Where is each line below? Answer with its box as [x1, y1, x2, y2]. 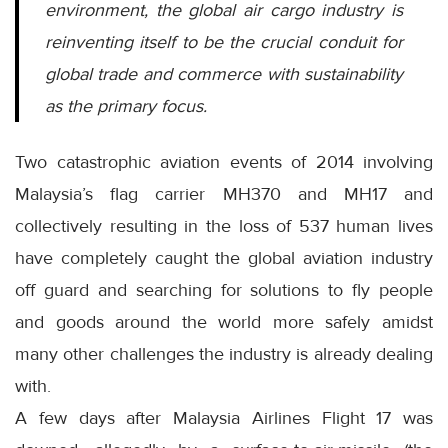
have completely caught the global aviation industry [15, 247, 433, 270]
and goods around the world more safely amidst [15, 311, 433, 334]
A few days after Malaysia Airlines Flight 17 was [15, 407, 433, 430]
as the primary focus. [45, 95, 207, 118]
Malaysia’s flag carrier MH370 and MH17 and [15, 183, 433, 206]
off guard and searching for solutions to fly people [15, 279, 433, 302]
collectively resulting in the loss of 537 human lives [15, 215, 433, 238]
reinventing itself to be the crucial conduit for [45, 31, 403, 54]
